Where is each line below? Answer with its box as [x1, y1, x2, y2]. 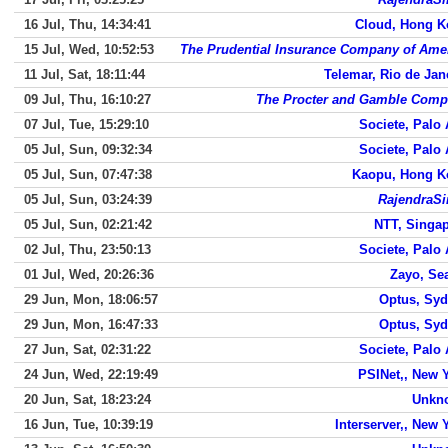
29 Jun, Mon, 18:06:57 [24, 292, 158, 307]
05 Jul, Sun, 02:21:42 [24, 217, 152, 232]
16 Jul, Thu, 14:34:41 [24, 17, 151, 32]
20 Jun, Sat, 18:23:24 [24, 392, 151, 407]
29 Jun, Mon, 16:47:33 [24, 317, 158, 332]
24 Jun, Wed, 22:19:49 [24, 367, 158, 382]
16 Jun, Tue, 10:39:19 [24, 417, 153, 432]
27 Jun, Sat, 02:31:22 [24, 342, 151, 357]
